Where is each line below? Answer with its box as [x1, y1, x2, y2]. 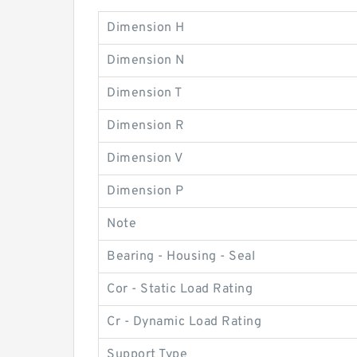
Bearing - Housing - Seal [107, 249, 255, 265]
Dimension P [107, 183, 184, 200]
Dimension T [107, 85, 182, 102]
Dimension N [107, 53, 185, 69]
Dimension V [107, 151, 183, 167]
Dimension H [107, 20, 185, 37]
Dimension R [107, 118, 185, 135]
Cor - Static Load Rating [107, 281, 253, 298]
